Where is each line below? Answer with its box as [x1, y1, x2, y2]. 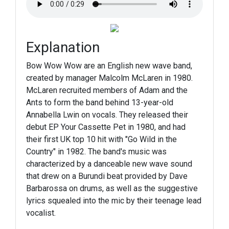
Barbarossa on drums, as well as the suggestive [26, 184, 198, 193]
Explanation [26, 39, 100, 56]
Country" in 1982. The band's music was [26, 147, 167, 156]
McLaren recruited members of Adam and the [26, 85, 188, 95]
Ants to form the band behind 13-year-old [26, 98, 173, 107]
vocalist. [26, 208, 56, 218]
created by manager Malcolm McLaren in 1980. [26, 73, 193, 83]
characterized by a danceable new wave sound [26, 159, 192, 169]
